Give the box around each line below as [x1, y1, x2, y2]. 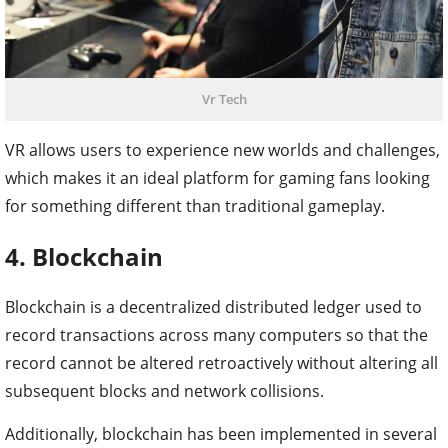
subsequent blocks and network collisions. [5, 379, 324, 402]
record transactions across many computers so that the [5, 323, 428, 346]
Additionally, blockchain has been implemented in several [5, 422, 437, 445]
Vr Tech [201, 89, 247, 108]
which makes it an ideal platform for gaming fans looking [5, 166, 430, 189]
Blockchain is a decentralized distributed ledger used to [5, 295, 422, 318]
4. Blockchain [5, 239, 163, 273]
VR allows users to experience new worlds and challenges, [5, 138, 440, 161]
